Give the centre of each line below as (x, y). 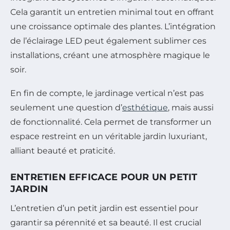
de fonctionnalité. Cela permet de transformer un (111, 122)
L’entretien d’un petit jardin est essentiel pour (104, 208)
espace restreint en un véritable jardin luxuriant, (109, 137)
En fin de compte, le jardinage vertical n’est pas (107, 93)
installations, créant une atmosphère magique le (110, 55)
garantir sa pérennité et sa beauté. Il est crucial (106, 223)
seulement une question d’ (66, 108)
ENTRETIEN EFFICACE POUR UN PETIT (104, 177)
